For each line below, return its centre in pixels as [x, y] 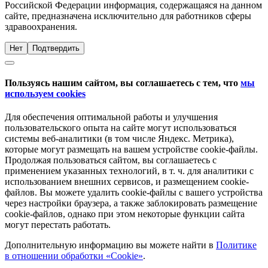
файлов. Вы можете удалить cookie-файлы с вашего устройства [134, 193]
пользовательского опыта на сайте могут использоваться [121, 128]
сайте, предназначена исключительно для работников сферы [128, 16]
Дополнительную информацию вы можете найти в [110, 245]
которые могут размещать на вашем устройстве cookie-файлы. [131, 150]
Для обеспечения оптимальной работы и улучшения [111, 117]
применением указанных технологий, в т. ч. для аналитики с [129, 171]
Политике [236, 245]
